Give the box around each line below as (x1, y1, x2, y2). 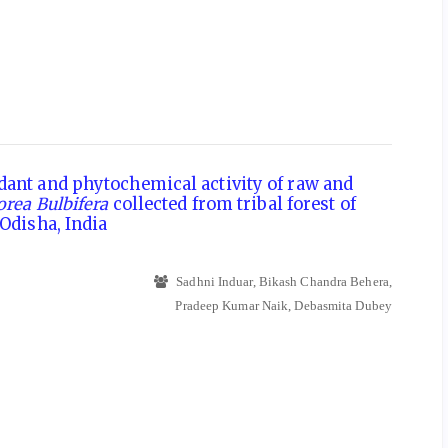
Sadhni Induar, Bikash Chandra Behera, (173, 273, 392, 289)
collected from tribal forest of (108, 193, 356, 214)
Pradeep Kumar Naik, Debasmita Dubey (175, 297, 392, 313)
